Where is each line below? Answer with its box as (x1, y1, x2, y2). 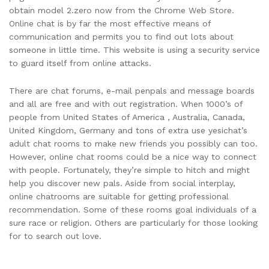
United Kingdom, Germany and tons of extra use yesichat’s (9, 125, 247, 136)
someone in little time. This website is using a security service (9, 45, 260, 55)
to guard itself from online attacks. (9, 58, 151, 68)
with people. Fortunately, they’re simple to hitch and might (9, 165, 250, 175)
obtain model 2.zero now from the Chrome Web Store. (9, 5, 234, 16)
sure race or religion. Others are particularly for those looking (9, 218, 258, 228)
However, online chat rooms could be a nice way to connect (9, 152, 256, 162)
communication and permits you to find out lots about (9, 32, 234, 42)
